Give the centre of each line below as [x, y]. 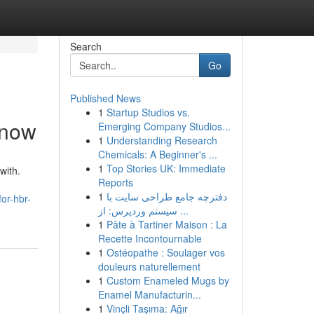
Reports [115, 182]
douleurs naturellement [149, 266]
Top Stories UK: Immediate [166, 168]
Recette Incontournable [150, 238]
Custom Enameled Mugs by [168, 280]
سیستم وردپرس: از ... [183, 210]
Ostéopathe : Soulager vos [165, 252]
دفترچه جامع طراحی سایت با [166, 196]
